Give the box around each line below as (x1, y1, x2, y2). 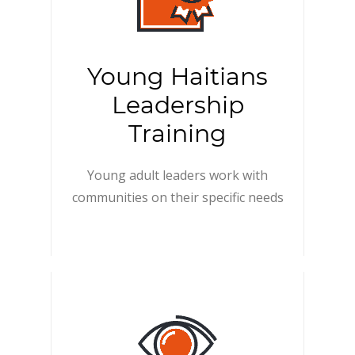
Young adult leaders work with (87, 166, 268, 184)
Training (128, 119, 227, 148)
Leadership (111, 90, 244, 120)
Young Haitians (87, 62, 268, 91)
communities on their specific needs (71, 189, 284, 206)
